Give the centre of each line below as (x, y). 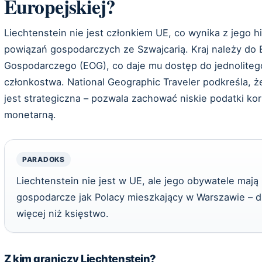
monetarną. (30, 114)
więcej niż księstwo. (63, 213)
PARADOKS (44, 159)
